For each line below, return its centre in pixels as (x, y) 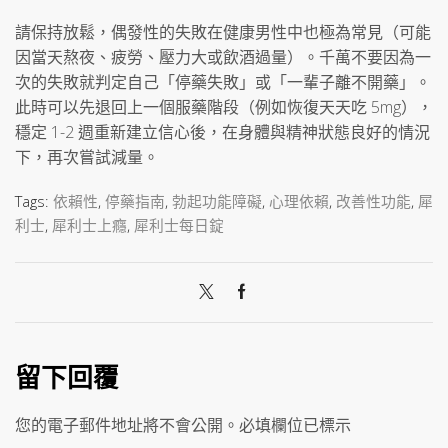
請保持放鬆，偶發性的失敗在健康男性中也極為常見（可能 (223, 32)
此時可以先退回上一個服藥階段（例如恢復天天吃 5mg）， (224, 107)
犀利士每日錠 (179, 224)
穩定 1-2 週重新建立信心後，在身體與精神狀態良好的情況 (222, 132)
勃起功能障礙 (217, 200)
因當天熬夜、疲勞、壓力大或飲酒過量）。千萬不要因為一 (223, 57)
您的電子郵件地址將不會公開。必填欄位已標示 (183, 424)
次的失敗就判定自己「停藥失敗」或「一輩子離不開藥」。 (223, 82)
